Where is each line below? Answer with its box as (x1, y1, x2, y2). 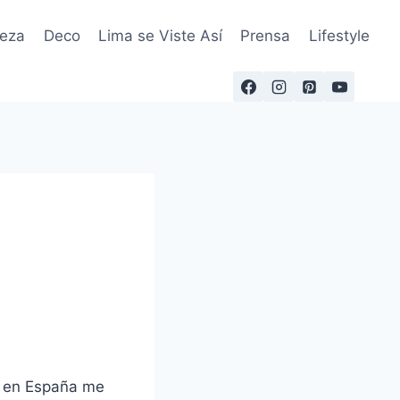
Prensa (240, 26, 291, 45)
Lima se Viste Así (98, 26, 223, 45)
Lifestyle (308, 26, 370, 45)
